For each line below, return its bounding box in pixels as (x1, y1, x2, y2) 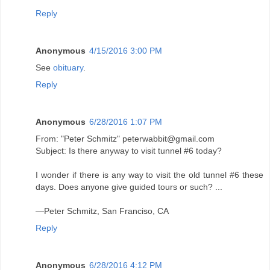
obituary (53, 62, 83, 72)
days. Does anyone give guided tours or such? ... (36, 181, 222, 192)
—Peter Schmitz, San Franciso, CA (36, 206, 169, 216)
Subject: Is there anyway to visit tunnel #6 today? (36, 145, 222, 155)
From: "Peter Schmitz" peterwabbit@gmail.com (36, 133, 215, 143)
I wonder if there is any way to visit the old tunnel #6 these (36, 169, 263, 180)
